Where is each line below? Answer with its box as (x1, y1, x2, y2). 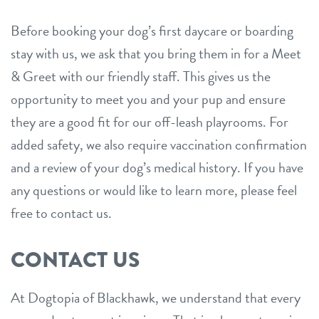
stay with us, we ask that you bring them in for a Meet (11, 42, 301, 64)
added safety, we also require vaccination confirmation (11, 133, 307, 155)
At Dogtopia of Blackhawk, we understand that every (11, 286, 300, 308)
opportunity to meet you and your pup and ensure (11, 88, 286, 110)
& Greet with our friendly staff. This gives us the (11, 65, 271, 87)
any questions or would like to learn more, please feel (11, 179, 297, 201)
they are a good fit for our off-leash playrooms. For (11, 110, 288, 132)
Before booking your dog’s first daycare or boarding (11, 19, 293, 41)
